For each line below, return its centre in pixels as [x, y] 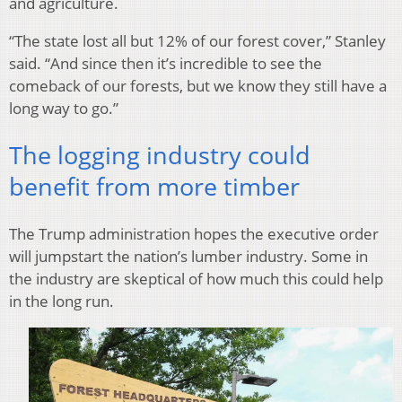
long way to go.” [64, 108]
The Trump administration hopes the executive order [194, 233]
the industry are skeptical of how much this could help [196, 278]
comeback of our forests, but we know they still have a [198, 85]
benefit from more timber [154, 187]
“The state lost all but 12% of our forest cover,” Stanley [197, 40]
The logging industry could [160, 155]
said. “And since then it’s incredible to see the [166, 63]
